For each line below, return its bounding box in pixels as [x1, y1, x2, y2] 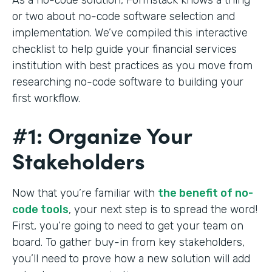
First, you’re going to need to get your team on [12, 219, 243, 233]
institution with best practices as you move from [12, 58, 253, 72]
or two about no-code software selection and [12, 9, 235, 23]
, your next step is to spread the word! [69, 202, 257, 216]
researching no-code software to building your [12, 75, 243, 89]
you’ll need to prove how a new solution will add [12, 251, 250, 265]
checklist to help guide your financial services [12, 42, 237, 56]
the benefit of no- [158, 186, 253, 200]
